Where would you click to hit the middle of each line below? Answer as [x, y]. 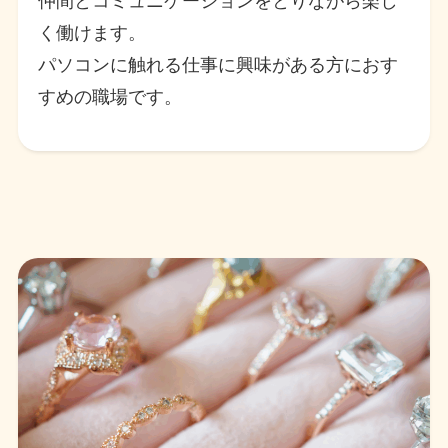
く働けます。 [92, 32]
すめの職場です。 [110, 96]
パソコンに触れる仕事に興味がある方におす [218, 64]
